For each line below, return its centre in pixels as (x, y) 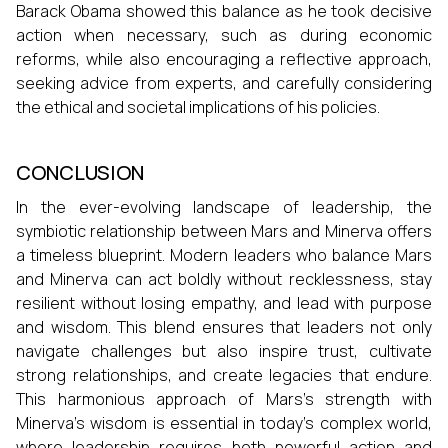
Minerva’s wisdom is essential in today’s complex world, (224, 423)
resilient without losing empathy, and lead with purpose (224, 303)
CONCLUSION (80, 172)
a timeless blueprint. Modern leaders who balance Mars (224, 255)
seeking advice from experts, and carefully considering (224, 83)
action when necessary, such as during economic (224, 35)
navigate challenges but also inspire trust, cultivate (224, 351)
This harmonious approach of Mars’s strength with (224, 399)
